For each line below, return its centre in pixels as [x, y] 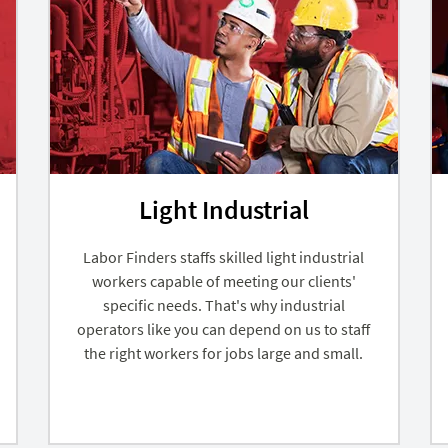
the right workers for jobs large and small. [224, 352]
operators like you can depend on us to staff [224, 328]
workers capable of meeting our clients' [223, 280]
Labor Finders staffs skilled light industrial [224, 256]
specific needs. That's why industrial [223, 304]
